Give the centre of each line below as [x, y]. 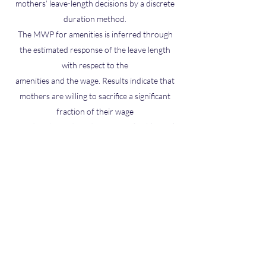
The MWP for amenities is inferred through [95, 34]
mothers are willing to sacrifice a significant [95, 96]
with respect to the [95, 65]
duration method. [95, 19]
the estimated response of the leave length [95, 50]
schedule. [95, 142]
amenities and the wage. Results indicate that [95, 80]
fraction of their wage [95, 111]
